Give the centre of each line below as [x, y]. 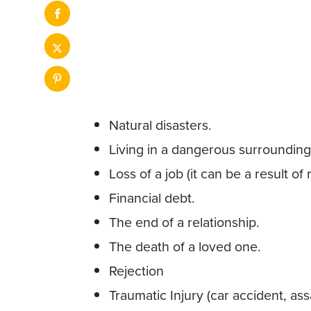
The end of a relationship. [184, 222]
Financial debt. [152, 198]
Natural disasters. [160, 125]
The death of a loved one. [185, 246]
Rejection [136, 271]
